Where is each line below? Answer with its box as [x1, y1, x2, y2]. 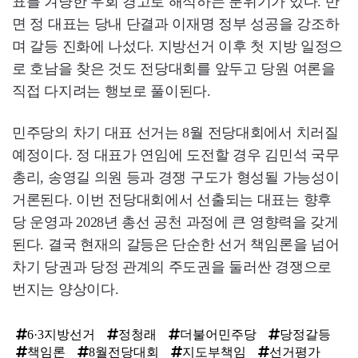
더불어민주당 [180, 328, 257, 341]
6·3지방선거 [27, 328, 95, 341]
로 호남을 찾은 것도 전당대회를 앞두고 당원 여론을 [12, 61, 336, 77]
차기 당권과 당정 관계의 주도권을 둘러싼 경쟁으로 [12, 259, 332, 275]
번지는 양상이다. [12, 281, 119, 297]
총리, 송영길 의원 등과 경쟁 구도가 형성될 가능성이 [12, 169, 340, 185]
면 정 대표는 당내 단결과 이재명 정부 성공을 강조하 [12, 16, 340, 32]
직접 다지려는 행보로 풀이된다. [12, 83, 211, 99]
